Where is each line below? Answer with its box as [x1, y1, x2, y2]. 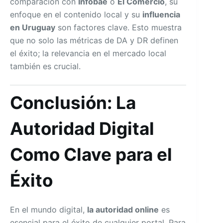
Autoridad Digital [10, 117, 154, 139]
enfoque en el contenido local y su [10, 9, 142, 19]
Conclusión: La [10, 92, 136, 113]
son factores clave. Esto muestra [55, 22, 182, 32]
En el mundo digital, [10, 205, 87, 215]
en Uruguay [10, 22, 55, 32]
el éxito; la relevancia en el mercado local [10, 48, 166, 58]
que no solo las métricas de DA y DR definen [10, 35, 178, 45]
